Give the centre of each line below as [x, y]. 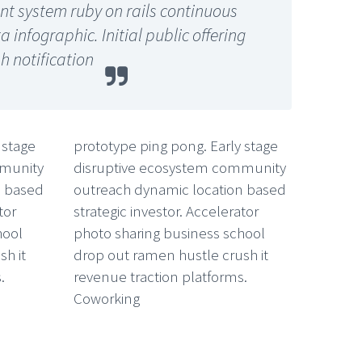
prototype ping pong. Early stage [176, 145]
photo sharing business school [169, 232]
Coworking [107, 298]
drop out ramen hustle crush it [171, 254]
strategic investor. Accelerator [166, 210]
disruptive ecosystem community [180, 167]
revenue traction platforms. [160, 276]
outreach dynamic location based [180, 189]
